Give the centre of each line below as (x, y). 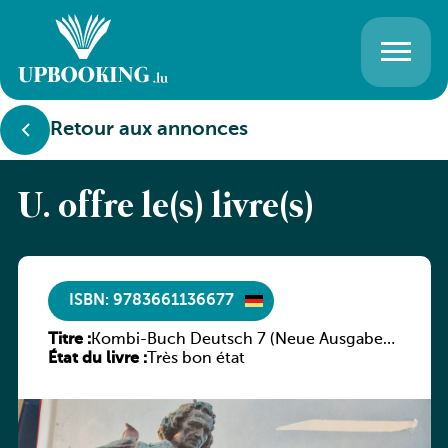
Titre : (69, 340)
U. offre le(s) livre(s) (165, 208)
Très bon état (195, 359)
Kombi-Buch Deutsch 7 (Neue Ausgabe (236, 340)
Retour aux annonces (149, 130)
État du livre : (97, 359)
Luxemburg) (136, 359)
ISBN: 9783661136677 (151, 300)
